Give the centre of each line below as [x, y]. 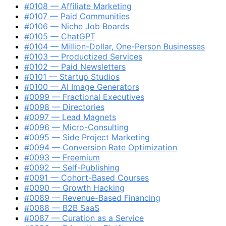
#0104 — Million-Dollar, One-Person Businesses [115, 46]
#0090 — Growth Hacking [74, 187]
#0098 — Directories [64, 107]
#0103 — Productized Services [83, 56]
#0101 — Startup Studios [72, 76]
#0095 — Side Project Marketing [87, 137]
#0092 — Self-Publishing [72, 167]
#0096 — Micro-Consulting [76, 127]
